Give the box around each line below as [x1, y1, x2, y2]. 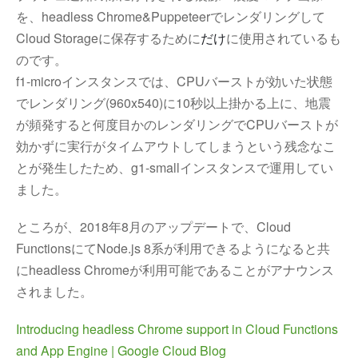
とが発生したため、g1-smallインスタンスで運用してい [16, 158, 333, 177]
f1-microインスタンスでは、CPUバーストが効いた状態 [16, 72, 332, 90]
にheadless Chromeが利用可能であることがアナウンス [16, 261, 334, 279]
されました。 [16, 282, 93, 300]
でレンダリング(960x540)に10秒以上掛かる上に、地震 [16, 93, 331, 112]
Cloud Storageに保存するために [16, 29, 201, 47]
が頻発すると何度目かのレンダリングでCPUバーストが [16, 115, 338, 133]
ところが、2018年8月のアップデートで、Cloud [16, 217, 291, 236]
